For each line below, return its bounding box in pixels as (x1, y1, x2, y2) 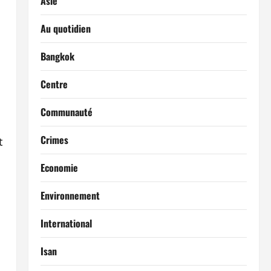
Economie (40, 160, 78, 175)
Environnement (40, 188, 100, 203)
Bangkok (40, 49, 74, 64)
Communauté (40, 105, 93, 119)
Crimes (40, 132, 68, 147)
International (40, 216, 92, 230)
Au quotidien (40, 21, 91, 36)
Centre (40, 77, 68, 91)
